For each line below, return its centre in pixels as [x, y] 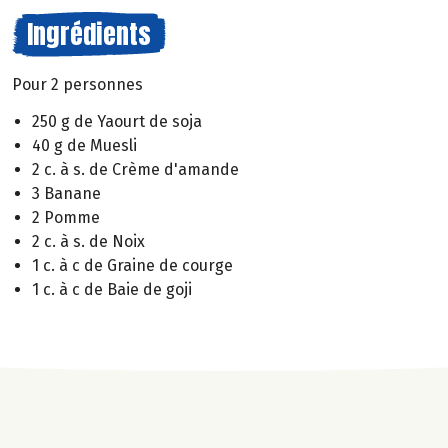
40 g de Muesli [84, 145]
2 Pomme [66, 217]
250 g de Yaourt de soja [117, 121]
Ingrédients [89, 34]
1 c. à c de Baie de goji [112, 289]
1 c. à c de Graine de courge [132, 265]
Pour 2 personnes [77, 84]
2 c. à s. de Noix [88, 241]
